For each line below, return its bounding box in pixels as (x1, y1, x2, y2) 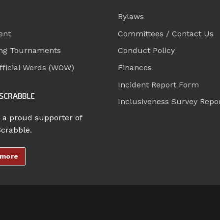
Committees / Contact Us (118, 28, 214, 38)
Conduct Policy (118, 46, 175, 55)
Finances (118, 63, 152, 73)
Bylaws (118, 12, 144, 22)
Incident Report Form (118, 80, 199, 89)
